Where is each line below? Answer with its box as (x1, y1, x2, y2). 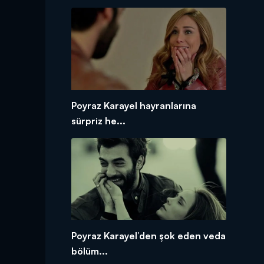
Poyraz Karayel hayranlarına (71, 99, 196, 111)
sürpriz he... (71, 114, 126, 127)
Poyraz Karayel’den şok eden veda (71, 229, 226, 242)
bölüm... (71, 245, 108, 257)
